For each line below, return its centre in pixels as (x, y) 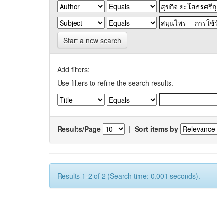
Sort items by (156, 129)
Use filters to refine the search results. (115, 83)
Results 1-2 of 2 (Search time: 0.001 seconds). (129, 176)
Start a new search (92, 40)
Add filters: (73, 69)
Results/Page (79, 129)
